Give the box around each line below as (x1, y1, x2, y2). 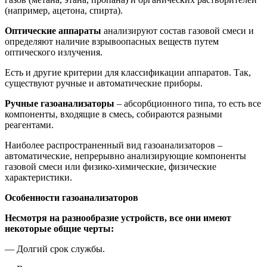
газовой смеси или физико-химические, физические (5, 161, 216, 172)
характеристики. (5, 172, 72, 182)
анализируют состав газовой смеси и (101, 25, 254, 36)
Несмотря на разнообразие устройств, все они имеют (5, 212, 231, 223)
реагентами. (5, 119, 54, 130)
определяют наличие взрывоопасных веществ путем (5, 36, 219, 46)
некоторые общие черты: (5, 223, 114, 234)
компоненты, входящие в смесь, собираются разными (5, 108, 222, 119)
